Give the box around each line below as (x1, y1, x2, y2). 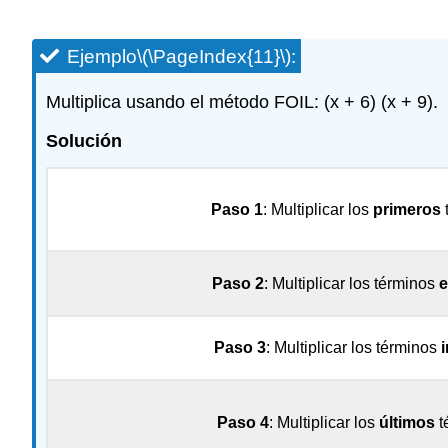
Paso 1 (211, 200, 263, 218)
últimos (379, 413, 435, 431)
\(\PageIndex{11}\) (137, 46, 291, 68)
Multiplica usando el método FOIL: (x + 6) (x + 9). (46, 92, 438, 113)
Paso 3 (213, 338, 266, 356)
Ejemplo (67, 46, 137, 68)
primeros (373, 200, 441, 218)
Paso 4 (217, 413, 269, 431)
